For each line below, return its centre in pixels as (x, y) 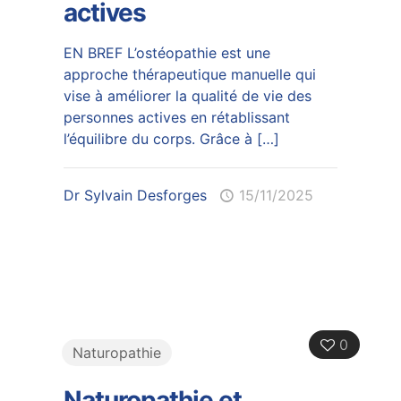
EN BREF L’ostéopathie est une (166, 52)
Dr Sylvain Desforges (135, 195)
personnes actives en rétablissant (176, 117)
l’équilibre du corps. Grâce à (158, 138)
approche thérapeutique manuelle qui (189, 74)
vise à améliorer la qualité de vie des (187, 95)
